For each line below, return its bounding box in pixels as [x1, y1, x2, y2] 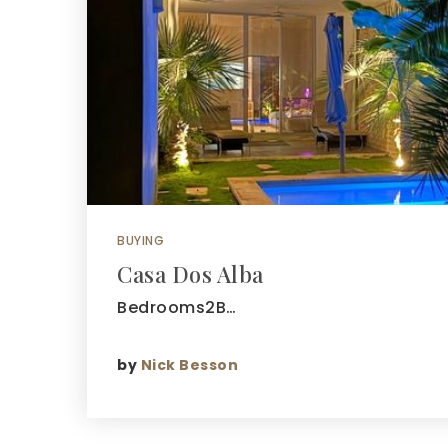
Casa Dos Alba [117, 259, 264, 289]
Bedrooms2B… [117, 296, 237, 319]
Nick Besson [140, 354, 238, 375]
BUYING [117, 232, 164, 249]
